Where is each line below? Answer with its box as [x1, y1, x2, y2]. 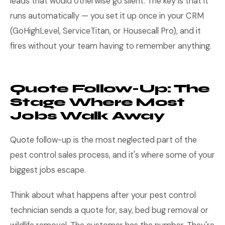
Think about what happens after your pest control [10, 190, 196, 200]
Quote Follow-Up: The [10, 81, 210, 96]
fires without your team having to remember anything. [10, 41, 211, 51]
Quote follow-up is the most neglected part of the [10, 135, 197, 145]
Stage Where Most [10, 95, 185, 109]
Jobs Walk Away [10, 108, 164, 123]
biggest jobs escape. [10, 165, 86, 175]
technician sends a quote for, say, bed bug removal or [10, 205, 208, 215]
